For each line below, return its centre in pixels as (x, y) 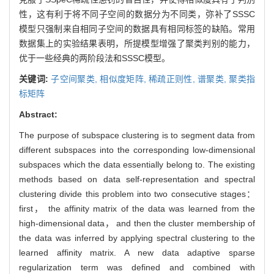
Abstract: (38, 114)
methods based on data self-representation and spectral (137, 179)
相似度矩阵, (124, 79)
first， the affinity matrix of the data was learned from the (137, 208)
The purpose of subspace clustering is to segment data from (137, 135)
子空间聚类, (76, 79)
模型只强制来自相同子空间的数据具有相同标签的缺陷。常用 (137, 28)
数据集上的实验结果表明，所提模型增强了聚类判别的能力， (137, 43)
